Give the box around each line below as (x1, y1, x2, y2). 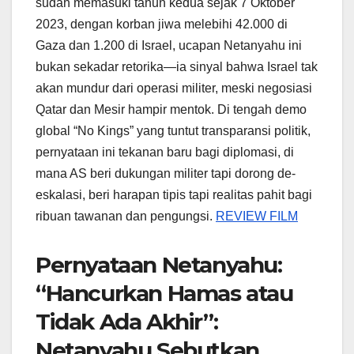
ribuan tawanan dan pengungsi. (36, 209, 216, 224)
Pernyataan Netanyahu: (36, 251, 282, 279)
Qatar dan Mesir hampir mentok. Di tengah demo (36, 103, 307, 117)
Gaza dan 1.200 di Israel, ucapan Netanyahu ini (36, 39, 302, 53)
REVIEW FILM (216, 209, 298, 224)
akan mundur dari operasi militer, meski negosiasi (36, 81, 312, 96)
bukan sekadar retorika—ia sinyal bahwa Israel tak (36, 60, 318, 74)
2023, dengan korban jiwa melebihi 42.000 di (36, 17, 288, 32)
